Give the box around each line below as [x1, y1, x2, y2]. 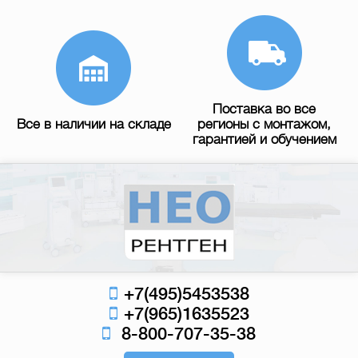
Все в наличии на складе [16, 117, 171, 132]
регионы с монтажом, [197, 117, 332, 132]
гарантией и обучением [192, 132, 336, 147]
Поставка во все [213, 101, 316, 117]
